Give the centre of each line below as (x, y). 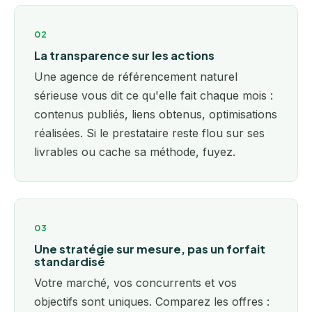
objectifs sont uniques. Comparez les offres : (152, 301)
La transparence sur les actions (124, 55)
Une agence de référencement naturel (136, 76)
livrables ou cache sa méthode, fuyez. (135, 151)
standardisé (70, 261)
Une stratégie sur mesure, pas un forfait (150, 249)
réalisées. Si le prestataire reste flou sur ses (149, 133)
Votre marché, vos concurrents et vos (135, 282)
